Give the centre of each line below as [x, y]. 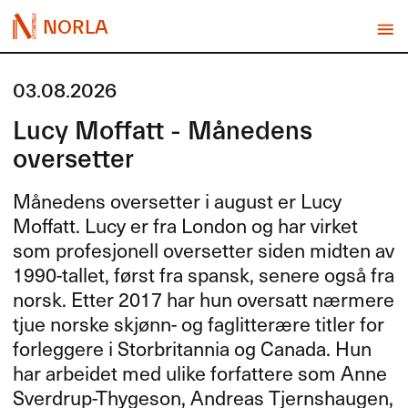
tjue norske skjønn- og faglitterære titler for [199, 324]
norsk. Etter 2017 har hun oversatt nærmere [204, 299]
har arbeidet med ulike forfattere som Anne [200, 373]
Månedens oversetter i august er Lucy [178, 201]
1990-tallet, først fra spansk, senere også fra [204, 275]
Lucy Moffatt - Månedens [163, 132]
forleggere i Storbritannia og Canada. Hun [193, 348]
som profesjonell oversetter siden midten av [204, 250]
